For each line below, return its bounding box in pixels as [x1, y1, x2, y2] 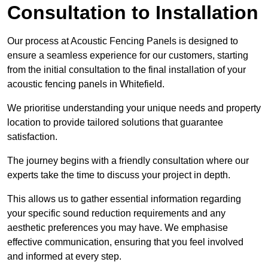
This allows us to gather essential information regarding [7, 194, 241, 205]
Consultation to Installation [7, 2, 258, 24]
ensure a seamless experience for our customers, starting [7, 50, 248, 61]
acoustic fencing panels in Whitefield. [7, 79, 165, 90]
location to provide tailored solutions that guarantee [7, 117, 223, 128]
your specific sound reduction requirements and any [7, 208, 226, 219]
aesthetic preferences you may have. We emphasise [7, 223, 228, 233]
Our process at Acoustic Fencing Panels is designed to [7, 36, 238, 47]
